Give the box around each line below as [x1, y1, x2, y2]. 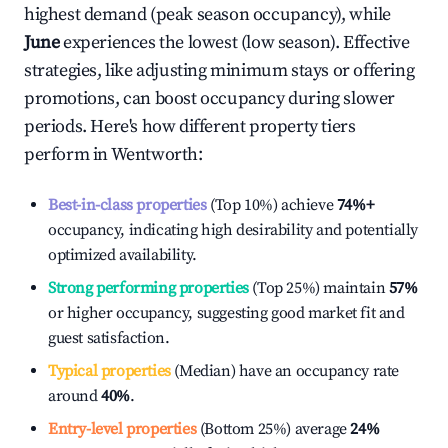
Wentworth [110, 143, 199, 166]
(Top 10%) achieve [206, 195, 334, 215]
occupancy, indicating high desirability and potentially [48, 220, 419, 240]
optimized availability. [48, 245, 197, 265]
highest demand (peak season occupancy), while [24, 3, 392, 26]
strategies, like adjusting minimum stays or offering [24, 59, 415, 82]
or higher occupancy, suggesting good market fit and [48, 303, 405, 323]
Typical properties [48, 361, 171, 381]
